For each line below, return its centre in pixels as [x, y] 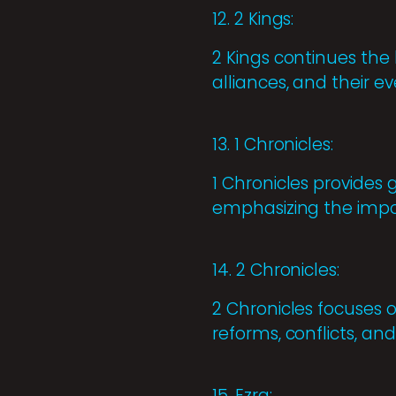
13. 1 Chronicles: [273, 145]
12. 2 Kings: [253, 19]
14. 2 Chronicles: [276, 270]
